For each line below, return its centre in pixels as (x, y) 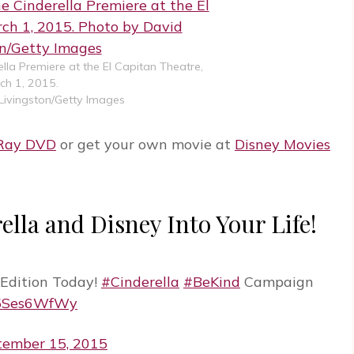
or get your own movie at (145, 145)
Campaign (277, 282)
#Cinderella (140, 282)
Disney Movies (282, 145)
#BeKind (212, 282)
